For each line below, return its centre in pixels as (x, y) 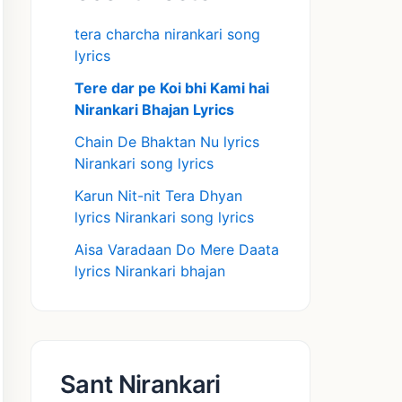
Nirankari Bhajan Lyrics (154, 110)
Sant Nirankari (140, 385)
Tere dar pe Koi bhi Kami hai (172, 88)
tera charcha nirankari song (167, 35)
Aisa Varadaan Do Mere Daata (177, 250)
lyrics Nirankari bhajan (150, 271)
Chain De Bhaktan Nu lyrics (167, 142)
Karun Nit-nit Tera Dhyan (158, 196)
